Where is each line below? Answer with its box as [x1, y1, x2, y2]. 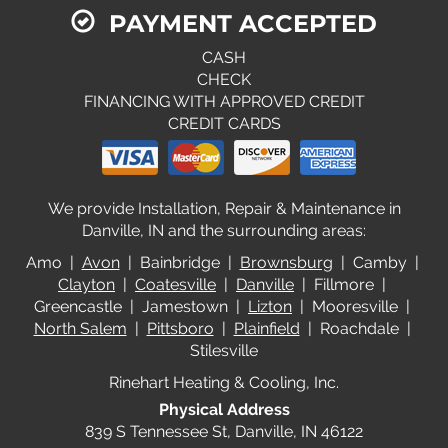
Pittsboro [146, 319, 214, 339]
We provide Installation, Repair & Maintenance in [47, 199, 401, 219]
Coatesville [135, 275, 216, 295]
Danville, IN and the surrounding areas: [82, 221, 366, 241]
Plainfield [233, 319, 300, 339]
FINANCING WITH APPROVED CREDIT [83, 92, 365, 112]
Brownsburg [239, 253, 333, 273]
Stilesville [190, 341, 258, 361]
